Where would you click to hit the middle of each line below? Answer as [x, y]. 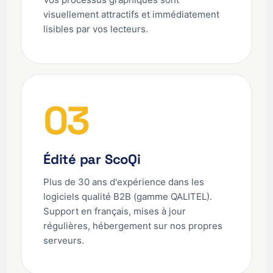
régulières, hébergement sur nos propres [133, 226]
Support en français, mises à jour [115, 211]
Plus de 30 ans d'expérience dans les [124, 182]
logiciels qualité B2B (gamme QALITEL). [128, 197]
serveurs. [64, 241]
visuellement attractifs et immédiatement [131, 15]
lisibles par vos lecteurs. [96, 29]
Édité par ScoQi [92, 159]
